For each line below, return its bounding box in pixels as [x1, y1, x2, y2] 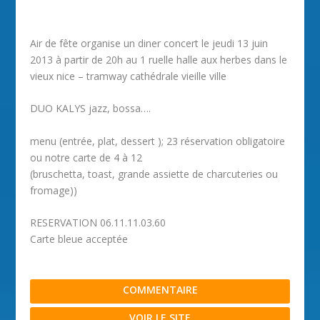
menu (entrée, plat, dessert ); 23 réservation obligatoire [30, 134, 286, 148]
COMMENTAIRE [122, 283, 198, 297]
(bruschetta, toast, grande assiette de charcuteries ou [30, 166, 279, 181]
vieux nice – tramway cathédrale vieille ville [30, 69, 227, 83]
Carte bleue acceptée [30, 232, 129, 246]
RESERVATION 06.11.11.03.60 [30, 216, 166, 230]
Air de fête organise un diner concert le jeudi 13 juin [30, 36, 269, 50]
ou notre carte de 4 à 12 [30, 150, 143, 164]
